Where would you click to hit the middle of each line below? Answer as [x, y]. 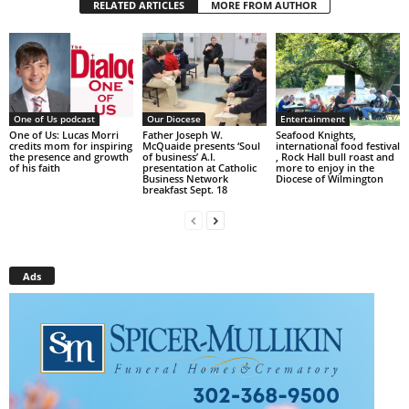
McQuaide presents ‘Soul [201, 145]
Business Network [185, 178]
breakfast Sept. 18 [184, 189]
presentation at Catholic [199, 167]
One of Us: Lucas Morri [64, 134]
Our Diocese [173, 118]
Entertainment [312, 118]
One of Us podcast [54, 118]
